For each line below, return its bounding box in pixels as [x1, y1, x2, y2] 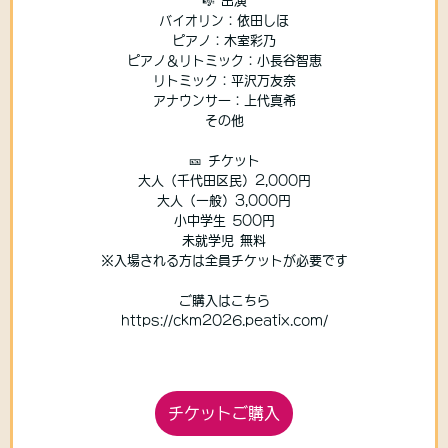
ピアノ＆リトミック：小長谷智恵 [126, 54, 322, 68]
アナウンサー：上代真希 [152, 94, 296, 108]
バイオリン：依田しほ [159, 14, 289, 28]
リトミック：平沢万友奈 [152, 74, 296, 88]
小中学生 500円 [173, 214, 275, 228]
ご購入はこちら [178, 294, 270, 308]
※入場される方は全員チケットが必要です [100, 254, 348, 268]
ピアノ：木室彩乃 [172, 34, 276, 48]
